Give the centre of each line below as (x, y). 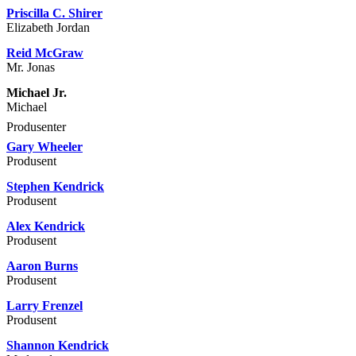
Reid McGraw (45, 53)
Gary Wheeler (44, 147)
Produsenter (36, 127)
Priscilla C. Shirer (54, 14)
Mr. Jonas (31, 68)
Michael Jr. (37, 93)
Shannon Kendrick (58, 346)
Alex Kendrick (46, 226)
